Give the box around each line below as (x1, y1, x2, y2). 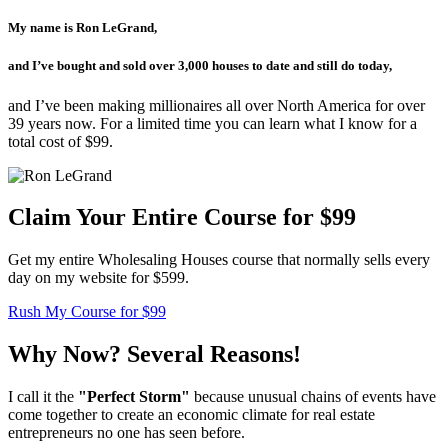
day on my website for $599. (8, 269, 189, 287)
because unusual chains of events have (190, 388, 436, 406)
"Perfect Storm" (78, 388, 190, 406)
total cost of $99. (8, 132, 113, 150)
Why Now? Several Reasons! (8, 341, 301, 368)
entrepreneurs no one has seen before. (8, 424, 245, 442)
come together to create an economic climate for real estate (8, 406, 375, 424)
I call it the (8, 388, 78, 406)
